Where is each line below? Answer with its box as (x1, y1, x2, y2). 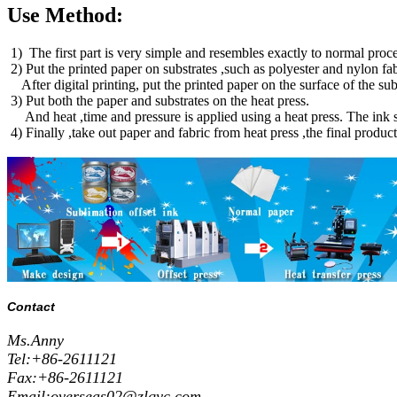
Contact (7, 299, 55, 314)
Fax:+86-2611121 (7, 368, 123, 386)
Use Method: (7, 4, 123, 27)
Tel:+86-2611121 (7, 349, 117, 368)
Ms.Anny (7, 331, 64, 349)
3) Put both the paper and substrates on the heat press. (7, 93, 320, 108)
